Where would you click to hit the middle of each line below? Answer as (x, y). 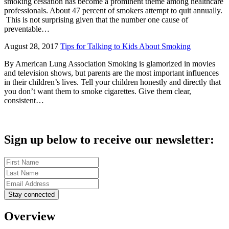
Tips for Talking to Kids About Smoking (125, 46)
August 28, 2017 (31, 46)
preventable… (27, 29)
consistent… (24, 100)
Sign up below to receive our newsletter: (109, 139)
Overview (30, 216)
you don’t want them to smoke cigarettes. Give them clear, (98, 91)
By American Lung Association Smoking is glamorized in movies (110, 63)
